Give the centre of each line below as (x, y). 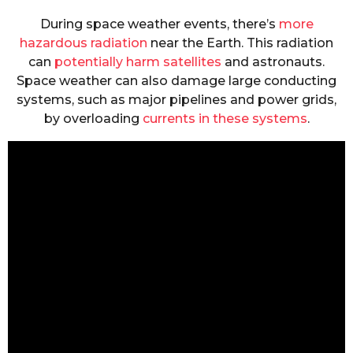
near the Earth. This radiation (240, 43)
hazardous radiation (84, 43)
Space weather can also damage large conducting (176, 80)
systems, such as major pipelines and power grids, (176, 99)
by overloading (93, 118)
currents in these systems (225, 118)
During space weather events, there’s (159, 24)
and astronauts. (273, 61)
